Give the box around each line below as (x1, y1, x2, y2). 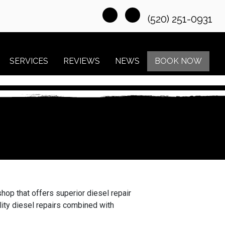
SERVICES (10, 56, 48, 66)
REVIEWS (63, 56, 100, 66)
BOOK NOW (155, 56, 202, 66)
